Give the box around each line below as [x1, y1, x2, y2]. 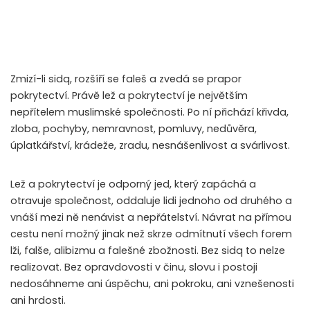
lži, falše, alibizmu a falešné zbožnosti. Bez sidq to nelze [10, 244, 285, 258]
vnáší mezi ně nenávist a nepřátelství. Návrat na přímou [10, 210, 291, 225]
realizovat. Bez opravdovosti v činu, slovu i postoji [10, 260, 257, 275]
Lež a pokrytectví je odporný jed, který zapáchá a [10, 177, 256, 192]
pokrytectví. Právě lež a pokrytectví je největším [10, 89, 248, 103]
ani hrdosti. [10, 293, 66, 308]
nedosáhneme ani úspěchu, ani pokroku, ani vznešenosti [10, 277, 294, 291]
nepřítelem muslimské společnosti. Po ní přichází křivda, [10, 105, 289, 120]
